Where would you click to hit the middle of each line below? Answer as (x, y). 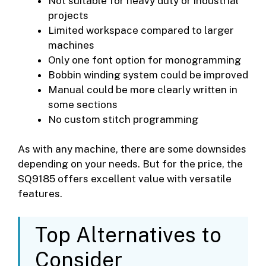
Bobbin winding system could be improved (148, 75)
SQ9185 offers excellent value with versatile (125, 179)
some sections (83, 104)
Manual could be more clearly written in (143, 89)
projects (68, 15)
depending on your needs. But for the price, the (130, 164)
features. (40, 194)
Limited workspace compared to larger (141, 30)
